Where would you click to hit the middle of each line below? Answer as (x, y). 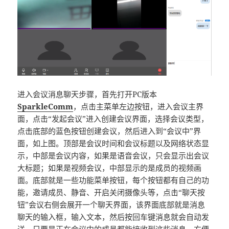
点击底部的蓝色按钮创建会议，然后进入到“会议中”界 (109, 131)
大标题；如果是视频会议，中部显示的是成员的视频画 (110, 167)
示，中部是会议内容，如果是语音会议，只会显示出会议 (113, 155)
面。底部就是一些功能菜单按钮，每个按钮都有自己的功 (113, 180)
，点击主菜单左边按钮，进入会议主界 (139, 106)
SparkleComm (45, 106)
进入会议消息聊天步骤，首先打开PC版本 (87, 94)
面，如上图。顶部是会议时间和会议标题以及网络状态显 (113, 143)
